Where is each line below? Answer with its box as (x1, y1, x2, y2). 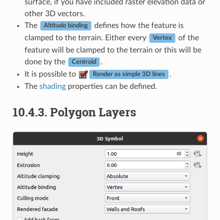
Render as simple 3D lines (92, 71, 165, 78)
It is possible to (24, 70, 78, 78)
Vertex (152, 35, 172, 41)
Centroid (71, 59, 96, 65)
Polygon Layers (50, 104, 136, 120)
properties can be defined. (65, 82, 157, 90)
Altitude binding (43, 23, 88, 29)
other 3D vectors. (24, 9, 85, 18)
